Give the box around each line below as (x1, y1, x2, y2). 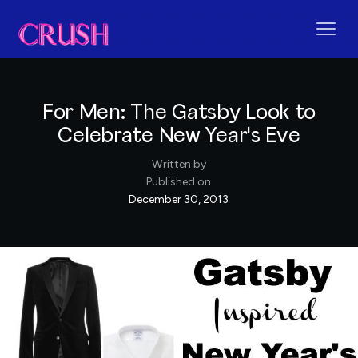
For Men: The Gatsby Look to (42, 101, 316, 124)
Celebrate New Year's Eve (58, 125, 300, 147)
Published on (146, 174, 212, 189)
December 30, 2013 (129, 192, 229, 206)
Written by (151, 157, 206, 171)
